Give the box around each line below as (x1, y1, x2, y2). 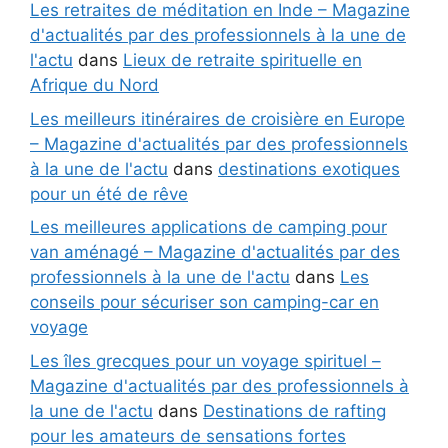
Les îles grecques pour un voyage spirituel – (30, 350, 381, 371)
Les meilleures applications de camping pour (30, 217, 387, 238)
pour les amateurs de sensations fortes (30, 425, 346, 446)
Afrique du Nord (30, 75, 159, 96)
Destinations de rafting (203, 400, 386, 421)
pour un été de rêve (30, 183, 188, 204)
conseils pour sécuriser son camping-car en (30, 292, 379, 313)
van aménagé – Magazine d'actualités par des (30, 242, 400, 263)
